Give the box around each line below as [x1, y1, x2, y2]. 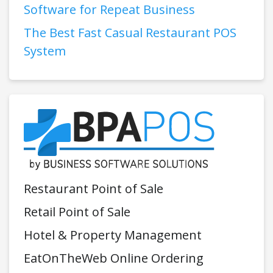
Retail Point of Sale [24, 203, 130, 220]
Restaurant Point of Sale [24, 180, 163, 197]
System [24, 42, 66, 59]
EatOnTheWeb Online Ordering [24, 249, 204, 266]
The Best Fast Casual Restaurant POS [24, 24, 236, 41]
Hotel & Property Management [24, 226, 202, 243]
